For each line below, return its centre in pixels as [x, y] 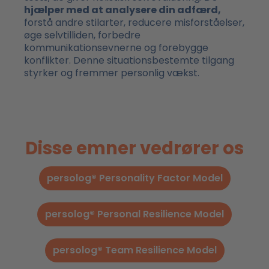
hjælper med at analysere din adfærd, [122, 10]
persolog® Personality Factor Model [134, 178]
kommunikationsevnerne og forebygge [116, 48]
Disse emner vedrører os [134, 148]
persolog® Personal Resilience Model [134, 214]
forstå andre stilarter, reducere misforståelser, [134, 23]
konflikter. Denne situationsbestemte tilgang [129, 61]
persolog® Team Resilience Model [134, 250]
